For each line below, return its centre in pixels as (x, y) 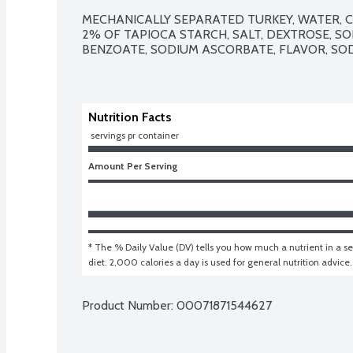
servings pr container (135, 135)
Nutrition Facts (130, 117)
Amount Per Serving (133, 165)
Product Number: (129, 305)
